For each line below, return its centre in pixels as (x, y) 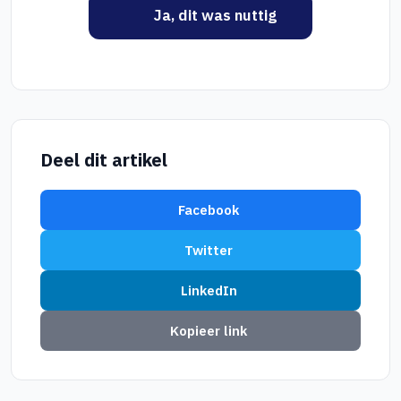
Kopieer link (209, 331)
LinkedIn (209, 290)
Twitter (209, 250)
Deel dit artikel (104, 160)
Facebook (209, 210)
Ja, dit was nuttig (216, 15)
